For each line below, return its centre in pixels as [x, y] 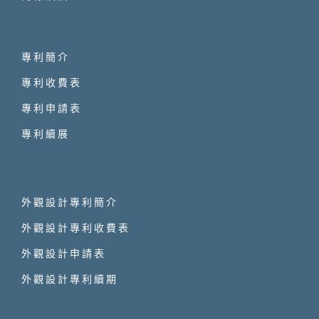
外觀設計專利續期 [70, 278]
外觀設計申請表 [64, 253]
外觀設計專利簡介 [70, 202]
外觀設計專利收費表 [76, 227]
